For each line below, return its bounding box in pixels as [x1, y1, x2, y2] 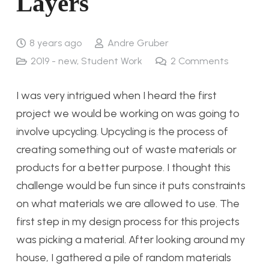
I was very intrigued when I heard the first [16, 88, 217, 102]
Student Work [81, 55, 143, 67]
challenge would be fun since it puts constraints [16, 178, 246, 192]
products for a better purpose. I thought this [16, 160, 231, 174]
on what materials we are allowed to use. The [16, 196, 240, 210]
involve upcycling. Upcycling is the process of [16, 124, 228, 138]
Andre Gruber [107, 37, 169, 49]
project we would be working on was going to [16, 106, 240, 120]
